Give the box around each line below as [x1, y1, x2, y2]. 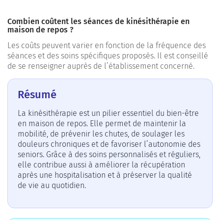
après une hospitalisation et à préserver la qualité [18, 170, 192, 180]
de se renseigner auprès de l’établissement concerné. [7, 61, 194, 71]
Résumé [18, 87, 56, 101]
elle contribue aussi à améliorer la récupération [18, 160, 185, 169]
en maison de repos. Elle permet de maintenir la [18, 118, 186, 128]
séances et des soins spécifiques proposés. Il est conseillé [7, 51, 208, 60]
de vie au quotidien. [18, 180, 86, 190]
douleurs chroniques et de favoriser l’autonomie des [18, 139, 200, 149]
